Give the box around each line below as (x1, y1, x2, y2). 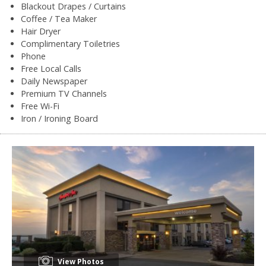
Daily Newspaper (21, 75, 87, 87)
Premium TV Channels (21, 87, 107, 99)
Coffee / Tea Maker (21, 12, 97, 24)
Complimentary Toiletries (21, 37, 120, 49)
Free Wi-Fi (21, 100, 59, 112)
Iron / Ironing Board (21, 112, 98, 124)
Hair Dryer (21, 25, 61, 37)
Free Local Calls (21, 62, 81, 74)
